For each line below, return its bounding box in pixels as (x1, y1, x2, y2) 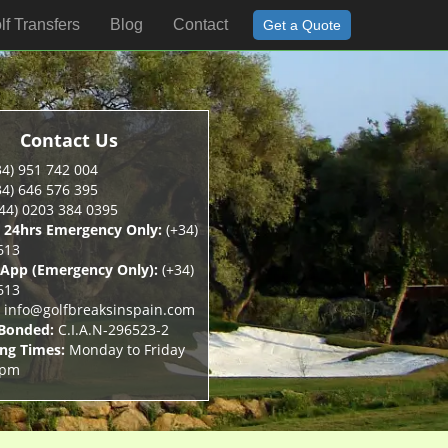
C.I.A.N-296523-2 (53, 320, 169, 339)
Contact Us (19, 128, 118, 152)
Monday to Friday (64, 340, 185, 359)
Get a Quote (263, 17, 341, 33)
